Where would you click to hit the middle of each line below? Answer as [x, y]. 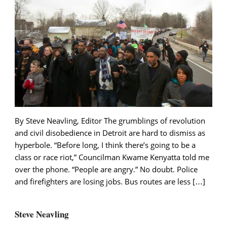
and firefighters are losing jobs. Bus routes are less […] [110, 182]
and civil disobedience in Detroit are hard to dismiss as [110, 133]
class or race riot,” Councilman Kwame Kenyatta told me [112, 157]
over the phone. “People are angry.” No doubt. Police [106, 169]
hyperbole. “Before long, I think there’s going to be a [105, 145]
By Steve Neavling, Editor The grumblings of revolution [110, 121]
